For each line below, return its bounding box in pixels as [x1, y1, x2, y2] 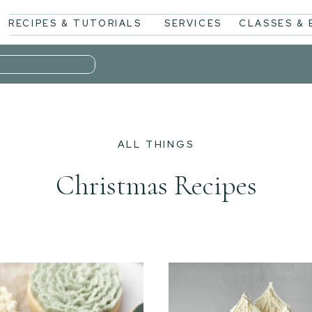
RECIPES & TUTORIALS [8, 17, 142, 29]
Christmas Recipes [55, 169, 257, 202]
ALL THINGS [117, 138, 195, 150]
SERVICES [164, 17, 222, 29]
